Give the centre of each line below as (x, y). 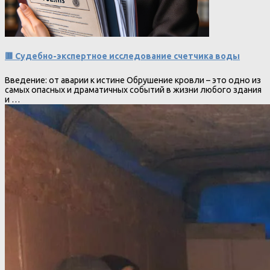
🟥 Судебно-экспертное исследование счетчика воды (122, 56)
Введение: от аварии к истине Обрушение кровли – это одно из (133, 80)
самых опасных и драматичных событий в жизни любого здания (133, 90)
